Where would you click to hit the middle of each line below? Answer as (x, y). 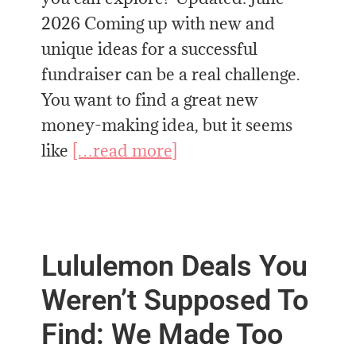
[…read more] (125, 151)
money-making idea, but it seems (167, 126)
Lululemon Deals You (175, 267)
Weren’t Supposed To (175, 301)
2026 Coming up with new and (159, 24)
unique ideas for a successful (150, 49)
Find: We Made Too (163, 335)
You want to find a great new (150, 100)
